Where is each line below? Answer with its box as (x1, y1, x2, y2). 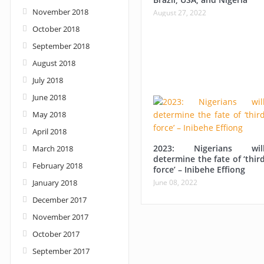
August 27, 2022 (153, 8, 206, 18)
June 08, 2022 (153, 177, 197, 187)
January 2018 (32, 177, 77, 188)
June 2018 (32, 92, 66, 103)
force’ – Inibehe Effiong (153, 164, 245, 175)
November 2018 (32, 6, 88, 17)
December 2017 (32, 194, 87, 205)
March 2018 (32, 143, 73, 154)
